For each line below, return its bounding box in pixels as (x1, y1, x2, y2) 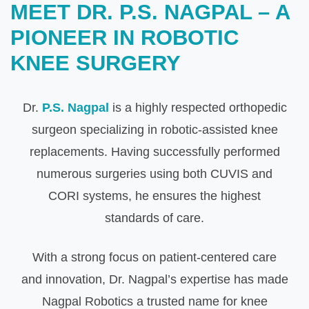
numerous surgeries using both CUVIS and (37, 167, 272, 181)
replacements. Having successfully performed (29, 145, 280, 159)
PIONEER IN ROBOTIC (10, 26, 239, 50)
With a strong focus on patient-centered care (32, 250, 277, 265)
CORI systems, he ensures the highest (48, 189, 261, 203)
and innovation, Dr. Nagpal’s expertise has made (21, 272, 288, 287)
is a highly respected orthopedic (108, 101, 287, 115)
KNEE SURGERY (10, 51, 181, 76)
